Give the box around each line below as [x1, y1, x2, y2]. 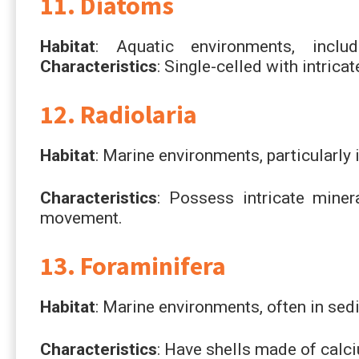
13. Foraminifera [40, 249, 226, 282]
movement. [40, 208, 123, 228]
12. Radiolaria [40, 98, 197, 131]
